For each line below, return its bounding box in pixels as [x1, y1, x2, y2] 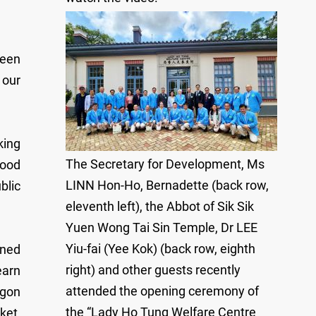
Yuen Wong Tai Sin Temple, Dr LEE [66, 220, 257, 235]
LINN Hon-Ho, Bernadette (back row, [66, 178, 269, 193]
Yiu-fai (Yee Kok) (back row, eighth [66, 241, 255, 256]
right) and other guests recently [66, 262, 241, 277]
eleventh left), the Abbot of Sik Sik [66, 199, 254, 214]
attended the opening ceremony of [66, 284, 259, 298]
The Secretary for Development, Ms [66, 157, 265, 171]
